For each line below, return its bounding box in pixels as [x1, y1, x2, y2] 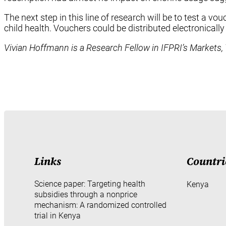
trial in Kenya [34, 210, 81, 220]
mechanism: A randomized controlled [34, 200, 166, 210]
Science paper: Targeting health [34, 179, 145, 189]
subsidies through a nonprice [34, 189, 137, 199]
